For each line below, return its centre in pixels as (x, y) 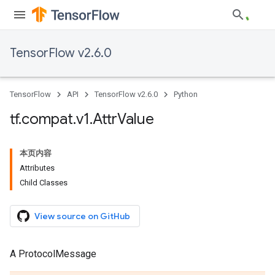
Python (186, 94)
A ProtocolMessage (53, 254)
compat (47, 119)
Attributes (37, 168)
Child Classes (44, 183)
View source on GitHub (82, 216)
